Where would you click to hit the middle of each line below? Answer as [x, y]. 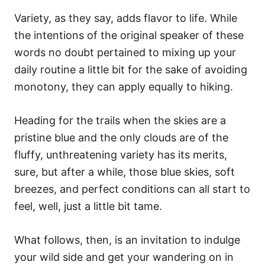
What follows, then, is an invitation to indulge [127, 240]
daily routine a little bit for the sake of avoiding [131, 69]
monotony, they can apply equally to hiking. [124, 86]
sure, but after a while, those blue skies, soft [125, 172]
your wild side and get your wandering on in [124, 257]
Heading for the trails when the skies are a [120, 120]
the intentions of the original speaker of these [129, 35]
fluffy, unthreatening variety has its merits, [121, 154]
